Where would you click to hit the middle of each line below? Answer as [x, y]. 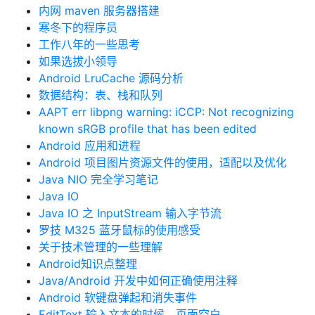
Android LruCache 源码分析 [111, 78]
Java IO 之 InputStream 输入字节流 [130, 213]
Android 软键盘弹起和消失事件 [118, 297]
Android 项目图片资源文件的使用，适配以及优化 [163, 162]
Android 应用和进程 [90, 146]
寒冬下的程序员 [78, 27]
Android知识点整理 [88, 264]
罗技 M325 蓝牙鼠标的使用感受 [120, 230]
